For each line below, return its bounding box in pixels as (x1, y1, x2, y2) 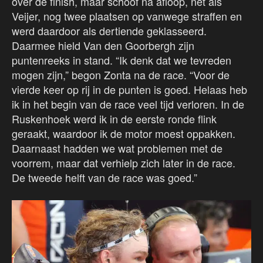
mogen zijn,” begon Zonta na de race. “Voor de (12, 67, 230, 83)
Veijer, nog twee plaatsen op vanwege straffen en (12, 8, 242, 24)
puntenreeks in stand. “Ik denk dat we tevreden (12, 52, 231, 68)
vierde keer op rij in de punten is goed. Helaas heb (12, 82, 247, 97)
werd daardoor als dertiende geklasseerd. (12, 23, 207, 39)
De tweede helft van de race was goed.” (12, 170, 197, 186)
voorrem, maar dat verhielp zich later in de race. (12, 155, 235, 171)
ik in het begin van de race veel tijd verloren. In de (12, 96, 244, 112)
